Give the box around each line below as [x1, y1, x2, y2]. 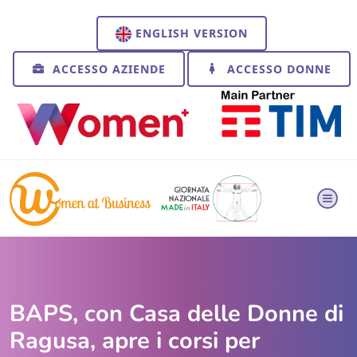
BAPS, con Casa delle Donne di [10, 298, 343, 329]
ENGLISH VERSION [131, 25, 248, 41]
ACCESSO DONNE [223, 61, 331, 76]
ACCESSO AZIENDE [49, 61, 166, 76]
